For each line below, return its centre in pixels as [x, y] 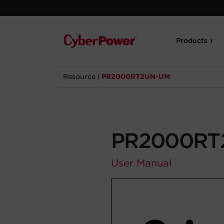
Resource [79, 76]
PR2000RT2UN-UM [136, 76]
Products [192, 40]
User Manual [141, 163]
